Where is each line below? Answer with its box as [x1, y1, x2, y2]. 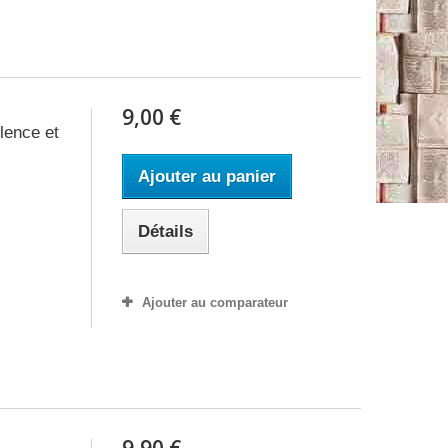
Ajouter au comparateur [141, 294, 288, 310]
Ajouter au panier [137, 166, 276, 186]
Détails [137, 221, 193, 241]
